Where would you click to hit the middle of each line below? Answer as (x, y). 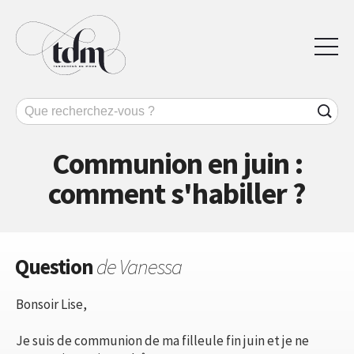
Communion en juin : (177, 163)
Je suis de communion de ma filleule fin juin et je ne (162, 340)
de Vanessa (139, 266)
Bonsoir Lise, (51, 304)
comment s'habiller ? (177, 193)
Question (56, 266)
